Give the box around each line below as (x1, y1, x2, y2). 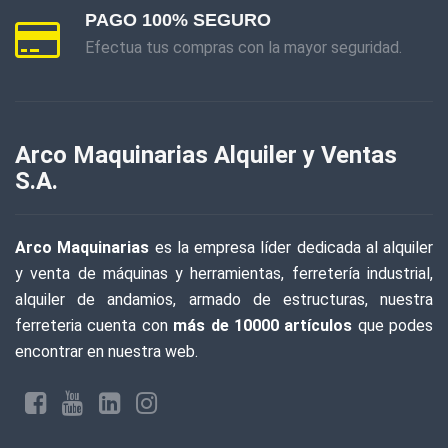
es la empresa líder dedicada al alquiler (149, 238, 433, 257)
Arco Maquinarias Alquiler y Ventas (15, 141, 397, 169)
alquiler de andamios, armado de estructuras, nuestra (15, 290, 433, 309)
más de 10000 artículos (173, 316, 353, 335)
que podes (352, 316, 433, 335)
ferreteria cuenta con (15, 316, 174, 335)
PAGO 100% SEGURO (85, 10, 271, 30)
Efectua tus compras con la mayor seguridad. (85, 38, 402, 57)
